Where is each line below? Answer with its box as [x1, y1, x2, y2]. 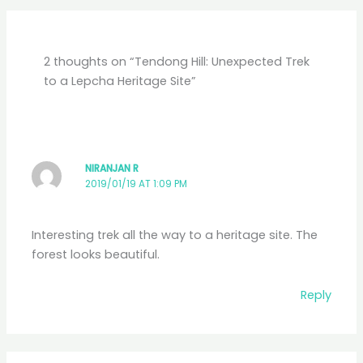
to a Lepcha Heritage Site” [43, 72, 196, 89]
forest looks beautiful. [32, 246, 160, 263]
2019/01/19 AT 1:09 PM [85, 177, 188, 191]
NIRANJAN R [85, 162, 139, 176]
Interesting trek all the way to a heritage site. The [32, 227, 318, 244]
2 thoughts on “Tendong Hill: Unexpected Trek [43, 53, 310, 70]
